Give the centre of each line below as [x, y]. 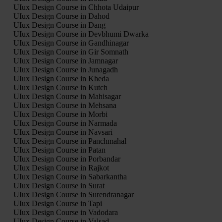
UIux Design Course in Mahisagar [67, 96]
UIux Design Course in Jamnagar [65, 60]
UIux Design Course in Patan [59, 150]
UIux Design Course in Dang [59, 25]
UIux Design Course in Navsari [63, 132]
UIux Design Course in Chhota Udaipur [76, 7]
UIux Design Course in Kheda [61, 78]
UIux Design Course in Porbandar [67, 159]
